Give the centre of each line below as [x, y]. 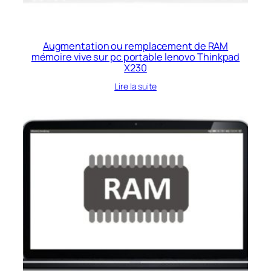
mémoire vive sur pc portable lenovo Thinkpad [135, 57]
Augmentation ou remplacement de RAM [135, 46]
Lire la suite [135, 86]
